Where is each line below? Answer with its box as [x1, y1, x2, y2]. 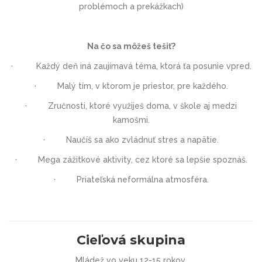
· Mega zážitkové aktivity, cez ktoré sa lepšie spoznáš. [15, 154, 247, 164]
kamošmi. [112, 115, 150, 125]
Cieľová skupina [77, 232, 185, 248]
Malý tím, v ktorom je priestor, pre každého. [57, 81, 228, 91]
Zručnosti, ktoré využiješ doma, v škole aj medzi [48, 101, 237, 111]
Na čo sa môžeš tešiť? [87, 41, 175, 51]
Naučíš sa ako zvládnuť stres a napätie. [66, 135, 219, 144]
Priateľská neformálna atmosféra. [76, 174, 209, 184]
